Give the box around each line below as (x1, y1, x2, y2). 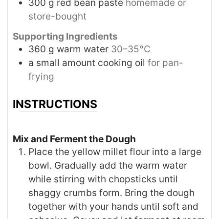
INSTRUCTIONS (13, 97, 97, 111)
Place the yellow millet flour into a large (28, 146, 201, 157)
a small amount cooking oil (28, 57, 145, 69)
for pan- (148, 57, 183, 69)
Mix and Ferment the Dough (13, 133, 136, 145)
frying (28, 71, 54, 83)
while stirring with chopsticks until (28, 173, 178, 185)
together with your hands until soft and (28, 200, 198, 212)
